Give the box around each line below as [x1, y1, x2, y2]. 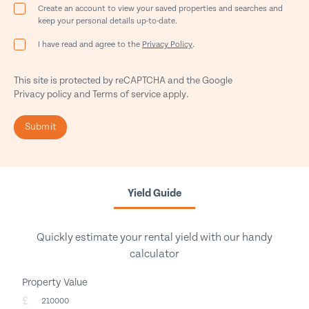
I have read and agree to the [38, 40, 142, 49]
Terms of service [92, 89, 161, 100]
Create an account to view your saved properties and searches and [38, 4, 283, 13]
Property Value [21, 277, 88, 288]
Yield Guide [128, 187, 181, 200]
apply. [161, 89, 189, 100]
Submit [25, 121, 56, 132]
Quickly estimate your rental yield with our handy [37, 231, 272, 244]
